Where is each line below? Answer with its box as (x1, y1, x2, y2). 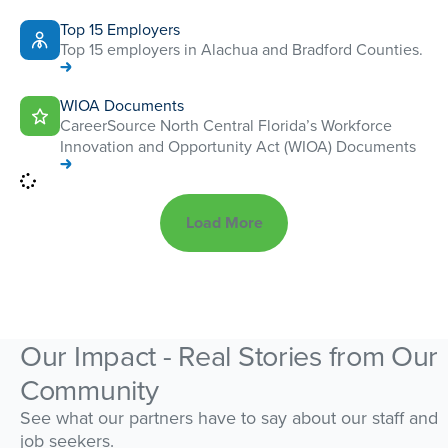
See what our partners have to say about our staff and (20, 405, 438, 431)
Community (20, 369, 159, 411)
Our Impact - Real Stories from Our (20, 335, 439, 377)
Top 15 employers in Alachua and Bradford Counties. (60, 37, 423, 61)
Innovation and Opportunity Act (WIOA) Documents (60, 134, 416, 158)
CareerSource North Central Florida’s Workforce (60, 113, 392, 137)
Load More (185, 210, 263, 234)
